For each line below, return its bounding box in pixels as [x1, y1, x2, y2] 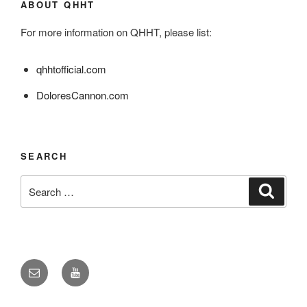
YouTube [69, 259, 113, 275]
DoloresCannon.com [36, 88, 129, 103]
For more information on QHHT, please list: [21, 25, 212, 40]
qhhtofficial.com [36, 62, 106, 77]
